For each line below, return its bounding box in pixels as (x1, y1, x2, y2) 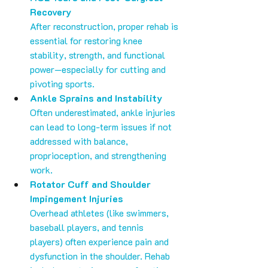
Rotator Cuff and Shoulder (30, 178, 153, 191)
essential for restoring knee (30, 34, 145, 47)
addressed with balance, (30, 135, 130, 148)
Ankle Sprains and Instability (30, 92, 162, 105)
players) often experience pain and (30, 235, 171, 248)
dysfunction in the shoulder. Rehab (30, 249, 172, 263)
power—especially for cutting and (30, 63, 168, 76)
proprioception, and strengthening (30, 149, 169, 162)
